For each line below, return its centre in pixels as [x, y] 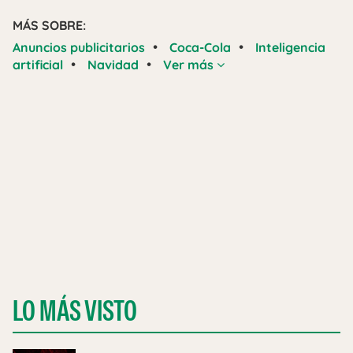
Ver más [190, 65]
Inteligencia [290, 48]
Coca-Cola [200, 48]
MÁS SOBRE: [49, 26]
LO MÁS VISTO [75, 311]
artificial [38, 65]
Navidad [113, 65]
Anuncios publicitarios [79, 48]
